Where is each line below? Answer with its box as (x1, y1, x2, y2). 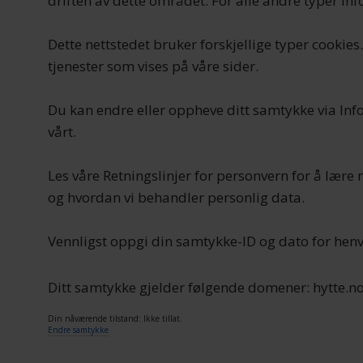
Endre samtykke (48, 324, 109, 336)
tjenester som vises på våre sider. (48, 57, 259, 76)
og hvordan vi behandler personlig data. (48, 188, 305, 207)
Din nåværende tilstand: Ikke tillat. (48, 313, 186, 325)
